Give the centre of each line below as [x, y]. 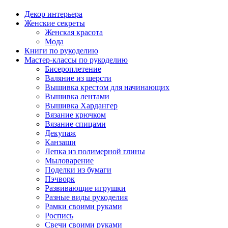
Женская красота [74, 32]
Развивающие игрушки [85, 188]
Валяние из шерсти [78, 78]
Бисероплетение [73, 69]
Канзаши [60, 142]
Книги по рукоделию [61, 50]
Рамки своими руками [83, 206]
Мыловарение [69, 160]
